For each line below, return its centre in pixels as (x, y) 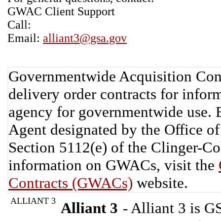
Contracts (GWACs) (71, 183)
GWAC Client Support (61, 11)
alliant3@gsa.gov (85, 38)
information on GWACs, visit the (113, 165)
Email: (25, 38)
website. (160, 183)
